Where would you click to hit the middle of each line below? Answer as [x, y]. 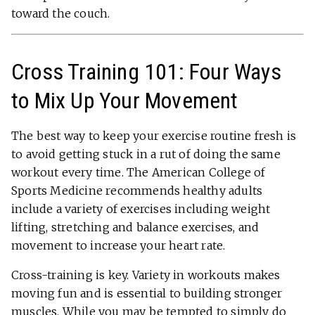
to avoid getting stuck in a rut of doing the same [146, 154]
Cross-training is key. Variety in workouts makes [146, 275]
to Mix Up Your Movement [125, 101]
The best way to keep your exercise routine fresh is [154, 136]
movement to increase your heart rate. [118, 246]
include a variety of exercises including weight [141, 209]
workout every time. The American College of [139, 173]
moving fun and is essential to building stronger [147, 294]
